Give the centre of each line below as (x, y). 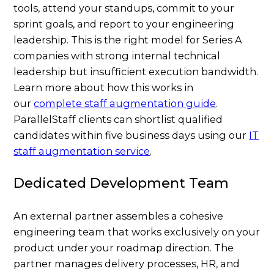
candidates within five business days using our (131, 135)
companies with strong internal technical (117, 55)
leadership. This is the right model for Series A (128, 39)
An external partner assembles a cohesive (119, 216)
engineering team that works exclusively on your (137, 231)
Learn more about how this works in (104, 87)
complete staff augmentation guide (125, 103)
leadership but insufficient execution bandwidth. (136, 71)
